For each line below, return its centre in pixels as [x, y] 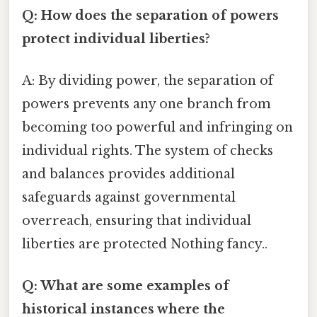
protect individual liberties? [116, 39]
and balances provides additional [128, 174]
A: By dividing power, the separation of [148, 80]
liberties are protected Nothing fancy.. [145, 244]
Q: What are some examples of [126, 286]
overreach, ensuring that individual [137, 220]
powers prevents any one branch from [146, 104]
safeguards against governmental [129, 197]
